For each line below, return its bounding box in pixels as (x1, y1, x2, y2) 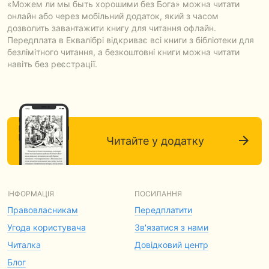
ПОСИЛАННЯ (134, 189, 182, 198)
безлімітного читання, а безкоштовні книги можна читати (7, 47, 240, 57)
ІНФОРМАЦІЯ (7, 189, 54, 198)
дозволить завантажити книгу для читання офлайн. (7, 23, 216, 33)
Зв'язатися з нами (134, 222, 208, 232)
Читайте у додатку (106, 134, 204, 147)
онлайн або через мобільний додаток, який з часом (7, 11, 219, 21)
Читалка (7, 240, 41, 250)
